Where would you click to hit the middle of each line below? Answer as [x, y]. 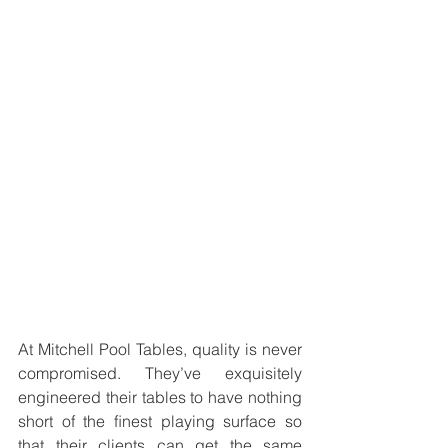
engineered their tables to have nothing [160, 397]
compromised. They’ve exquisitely [160, 373]
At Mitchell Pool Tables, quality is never [160, 349]
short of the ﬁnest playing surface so [160, 421]
